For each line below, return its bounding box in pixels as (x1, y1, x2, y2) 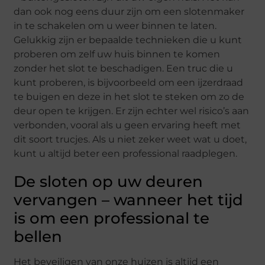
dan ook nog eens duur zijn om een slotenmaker (14, 6, 245, 18)
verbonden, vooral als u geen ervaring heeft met (14, 119, 241, 131)
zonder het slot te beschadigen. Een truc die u (14, 63, 234, 75)
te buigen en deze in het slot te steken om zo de (14, 91, 245, 103)
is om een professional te (14, 209, 210, 228)
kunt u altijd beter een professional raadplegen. (14, 148, 238, 160)
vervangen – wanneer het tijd (14, 190, 244, 210)
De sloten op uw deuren (14, 172, 203, 192)
